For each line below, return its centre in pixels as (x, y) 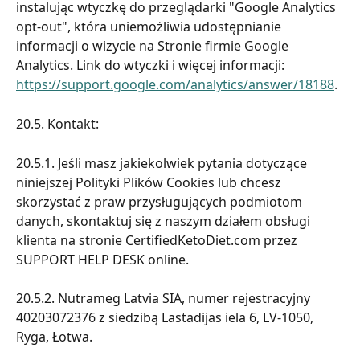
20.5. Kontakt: (57, 123)
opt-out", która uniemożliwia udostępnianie (150, 27)
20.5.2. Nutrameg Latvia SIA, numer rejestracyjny (165, 299)
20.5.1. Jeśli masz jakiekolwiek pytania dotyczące (163, 163)
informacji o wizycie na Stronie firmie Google (154, 46)
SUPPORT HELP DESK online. (102, 259)
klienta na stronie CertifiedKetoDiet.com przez (158, 240)
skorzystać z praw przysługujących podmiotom (161, 201)
